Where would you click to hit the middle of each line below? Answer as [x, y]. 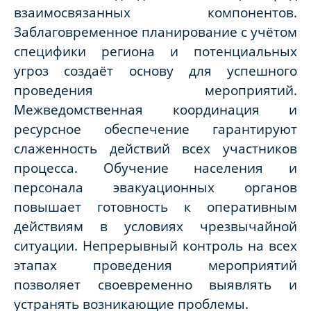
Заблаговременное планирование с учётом [155, 32]
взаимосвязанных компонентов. [155, 12]
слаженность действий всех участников [155, 149]
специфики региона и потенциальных [155, 51]
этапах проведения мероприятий [155, 265]
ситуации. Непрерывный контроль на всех [155, 246]
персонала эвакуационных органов [155, 187]
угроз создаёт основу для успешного [155, 71]
